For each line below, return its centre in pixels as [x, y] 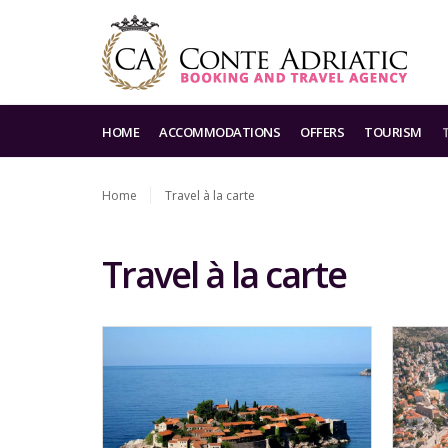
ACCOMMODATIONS [219, 132]
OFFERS [322, 132]
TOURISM [393, 132]
